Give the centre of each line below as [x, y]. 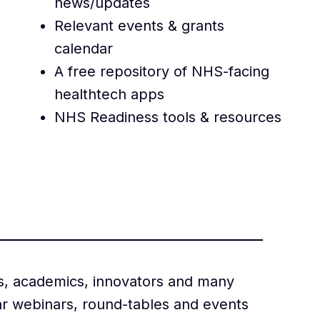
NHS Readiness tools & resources [167, 117]
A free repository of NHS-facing [161, 72]
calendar [83, 49]
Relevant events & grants [139, 26]
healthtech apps [109, 95]
